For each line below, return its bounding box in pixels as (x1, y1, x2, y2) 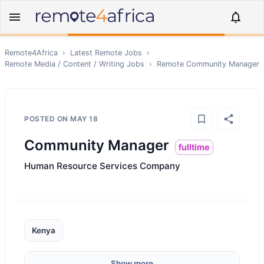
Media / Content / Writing (34, 60, 124, 68)
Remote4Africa (5, 48, 58, 57)
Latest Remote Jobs (70, 48, 142, 57)
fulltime (179, 142, 210, 152)
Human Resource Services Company (24, 160, 180, 171)
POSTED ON (24, 114, 70, 123)
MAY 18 (70, 114, 98, 123)
